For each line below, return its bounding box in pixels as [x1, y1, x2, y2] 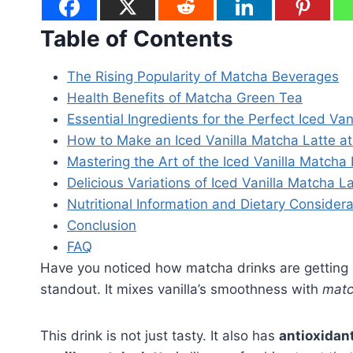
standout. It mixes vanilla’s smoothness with [40, 281, 322, 298]
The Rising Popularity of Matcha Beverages [67, 69, 339, 85]
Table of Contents [40, 25, 233, 53]
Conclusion [67, 217, 136, 234]
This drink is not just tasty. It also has [40, 328, 279, 344]
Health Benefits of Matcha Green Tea [67, 90, 303, 106]
